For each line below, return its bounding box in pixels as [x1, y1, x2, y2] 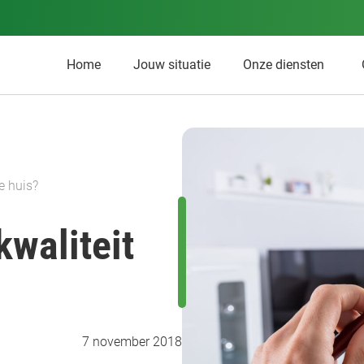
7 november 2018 [82, 333, 182, 349]
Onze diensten [243, 57, 324, 72]
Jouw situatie [133, 57, 210, 72]
